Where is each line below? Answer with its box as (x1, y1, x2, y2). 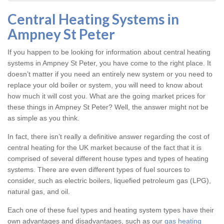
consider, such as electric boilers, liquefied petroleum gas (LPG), (7, 176, 211, 185)
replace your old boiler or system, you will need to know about (7, 81, 202, 89)
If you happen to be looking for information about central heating (7, 48, 210, 56)
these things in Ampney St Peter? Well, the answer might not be (7, 103, 208, 111)
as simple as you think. (7, 114, 79, 122)
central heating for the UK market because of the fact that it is (7, 143, 201, 152)
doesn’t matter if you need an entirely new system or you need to (7, 70, 212, 78)
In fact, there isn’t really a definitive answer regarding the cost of (7, 132, 209, 141)
